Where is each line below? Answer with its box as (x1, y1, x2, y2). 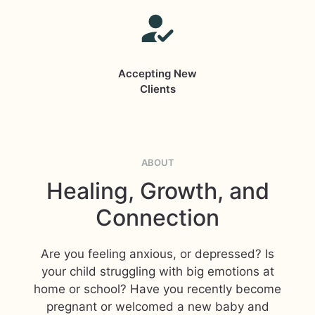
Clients (139, 82, 176, 96)
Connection (96, 204, 219, 231)
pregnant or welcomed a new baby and (46, 300, 269, 314)
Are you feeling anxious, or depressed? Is (41, 247, 274, 261)
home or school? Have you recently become (34, 282, 281, 296)
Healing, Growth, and (46, 177, 269, 205)
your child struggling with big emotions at (41, 264, 274, 278)
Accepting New (118, 67, 197, 80)
